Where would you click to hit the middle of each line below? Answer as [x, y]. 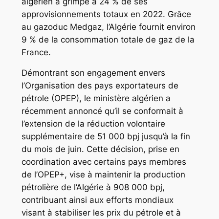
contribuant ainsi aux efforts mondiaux [97, 200]
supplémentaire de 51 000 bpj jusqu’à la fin [106, 137]
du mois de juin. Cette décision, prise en [100, 149]
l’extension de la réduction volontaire [93, 124]
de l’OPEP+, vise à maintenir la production [103, 175]
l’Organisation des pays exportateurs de [100, 86]
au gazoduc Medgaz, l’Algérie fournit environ [108, 27]
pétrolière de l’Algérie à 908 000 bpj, [93, 187]
